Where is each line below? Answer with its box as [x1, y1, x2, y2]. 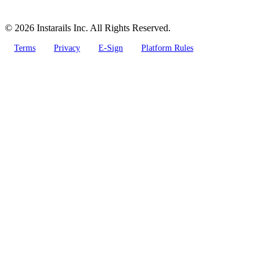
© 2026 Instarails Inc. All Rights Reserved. [5, 23, 171, 34]
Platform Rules [141, 43, 193, 53]
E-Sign [98, 43, 123, 53]
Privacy [54, 43, 80, 53]
